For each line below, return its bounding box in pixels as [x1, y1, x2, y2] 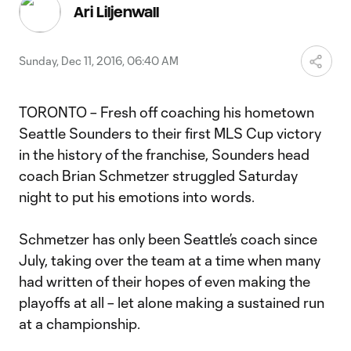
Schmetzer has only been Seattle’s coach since [19, 230, 317, 248]
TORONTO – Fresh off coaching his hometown [19, 103, 314, 121]
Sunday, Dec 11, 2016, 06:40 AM [19, 54, 179, 67]
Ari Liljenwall [74, 3, 159, 20]
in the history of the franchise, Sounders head [19, 146, 309, 163]
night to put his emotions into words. [19, 188, 255, 205]
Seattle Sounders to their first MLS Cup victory [19, 125, 321, 142]
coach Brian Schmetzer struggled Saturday [19, 167, 298, 184]
